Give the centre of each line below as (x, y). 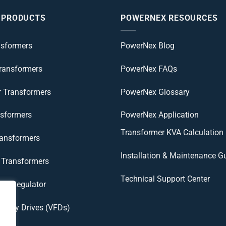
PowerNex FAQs (149, 69)
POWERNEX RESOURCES (169, 18)
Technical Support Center (165, 179)
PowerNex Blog (148, 45)
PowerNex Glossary (155, 92)
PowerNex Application (160, 115)
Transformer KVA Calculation (172, 132)
